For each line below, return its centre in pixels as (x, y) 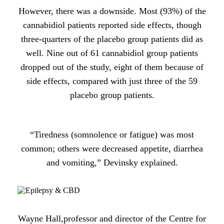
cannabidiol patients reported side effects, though (112, 25)
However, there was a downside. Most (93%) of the (112, 11)
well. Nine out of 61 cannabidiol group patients (112, 53)
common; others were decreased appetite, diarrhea (112, 148)
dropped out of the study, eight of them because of (112, 67)
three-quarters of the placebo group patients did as (112, 39)
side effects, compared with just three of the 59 (112, 81)
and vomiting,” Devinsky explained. (112, 162)
